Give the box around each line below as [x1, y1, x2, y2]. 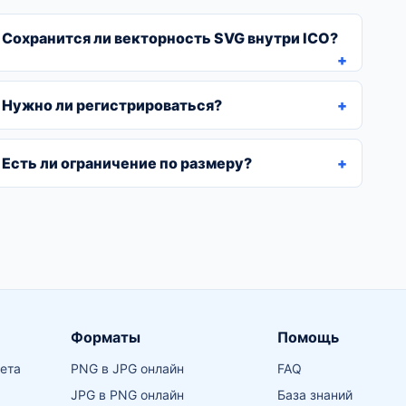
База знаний [276, 387, 353, 402]
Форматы [70, 328, 140, 346]
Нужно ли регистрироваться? [2, 96, 222, 114]
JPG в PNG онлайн [70, 387, 184, 402]
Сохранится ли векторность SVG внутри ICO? [2, 29, 338, 47]
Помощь [276, 328, 339, 346]
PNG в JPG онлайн [70, 361, 184, 376]
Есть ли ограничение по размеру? [2, 154, 252, 172]
